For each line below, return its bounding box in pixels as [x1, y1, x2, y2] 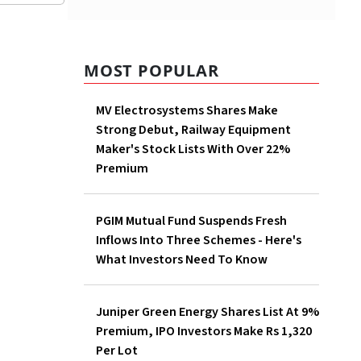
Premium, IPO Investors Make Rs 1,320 [96, 322, 312, 341]
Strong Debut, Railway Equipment [96, 121, 291, 139]
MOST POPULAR [84, 60, 219, 82]
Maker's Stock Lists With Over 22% [96, 140, 290, 159]
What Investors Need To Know [96, 251, 268, 269]
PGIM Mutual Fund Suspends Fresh [96, 212, 287, 230]
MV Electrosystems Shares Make [96, 102, 278, 120]
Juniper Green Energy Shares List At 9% [96, 303, 319, 322]
